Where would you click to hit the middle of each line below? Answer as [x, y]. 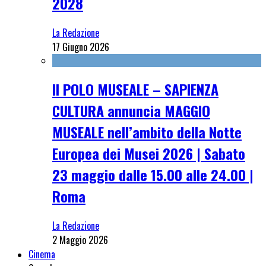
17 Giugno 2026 [81, 47]
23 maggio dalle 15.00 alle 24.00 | [153, 175]
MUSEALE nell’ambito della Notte [147, 132]
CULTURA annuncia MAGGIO [131, 111]
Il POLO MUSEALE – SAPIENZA [135, 89]
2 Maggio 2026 [80, 240]
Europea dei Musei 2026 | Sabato [149, 153]
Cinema [42, 254]
